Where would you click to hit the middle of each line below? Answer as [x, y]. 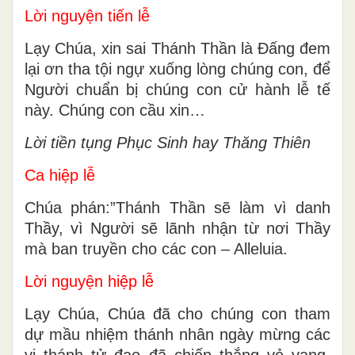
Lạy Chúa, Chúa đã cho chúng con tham [177, 313]
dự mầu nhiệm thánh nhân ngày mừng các [177, 334]
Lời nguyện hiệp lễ [89, 281]
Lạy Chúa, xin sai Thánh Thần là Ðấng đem [177, 48]
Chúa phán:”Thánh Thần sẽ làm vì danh [177, 207]
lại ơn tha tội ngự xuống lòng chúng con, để [177, 69]
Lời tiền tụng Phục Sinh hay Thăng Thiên [168, 142]
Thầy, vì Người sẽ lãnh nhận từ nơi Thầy [177, 228]
